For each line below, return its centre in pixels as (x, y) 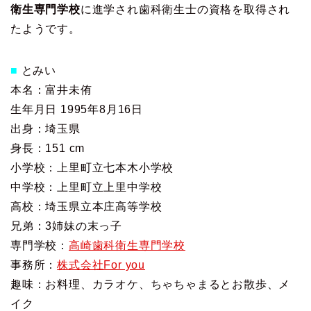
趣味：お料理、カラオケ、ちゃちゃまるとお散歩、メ (151, 285)
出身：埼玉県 (45, 129)
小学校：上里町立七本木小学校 (92, 168)
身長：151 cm (48, 149)
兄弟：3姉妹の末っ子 (67, 226)
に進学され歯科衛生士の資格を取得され (185, 10)
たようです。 (45, 29)
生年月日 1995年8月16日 (77, 110)
